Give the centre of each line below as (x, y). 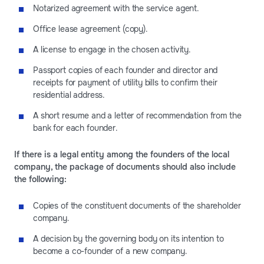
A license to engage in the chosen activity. (112, 50)
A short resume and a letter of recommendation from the (137, 116)
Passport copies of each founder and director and (126, 70)
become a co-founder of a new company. (110, 251)
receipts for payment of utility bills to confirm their (125, 83)
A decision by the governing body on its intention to (128, 239)
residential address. (69, 95)
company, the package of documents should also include (125, 167)
